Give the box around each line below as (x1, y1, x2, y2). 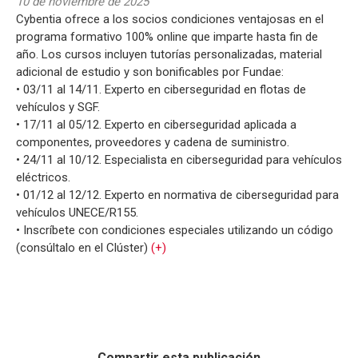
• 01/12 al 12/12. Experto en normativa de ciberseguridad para (16, 188, 339, 202)
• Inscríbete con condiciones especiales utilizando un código (16, 223, 333, 237)
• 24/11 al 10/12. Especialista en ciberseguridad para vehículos (16, 153, 342, 167)
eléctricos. (16, 170, 70, 185)
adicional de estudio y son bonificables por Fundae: (16, 65, 284, 79)
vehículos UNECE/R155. (16, 205, 138, 220)
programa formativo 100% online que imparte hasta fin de (16, 30, 318, 44)
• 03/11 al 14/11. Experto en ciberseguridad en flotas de (16, 82, 306, 97)
